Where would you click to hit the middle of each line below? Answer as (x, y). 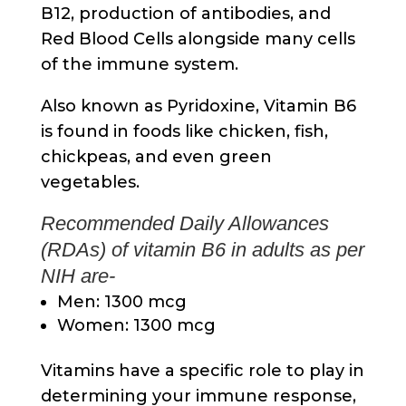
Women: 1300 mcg (136, 325)
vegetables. (90, 182)
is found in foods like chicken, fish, (184, 131)
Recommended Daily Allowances (184, 223)
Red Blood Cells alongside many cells (198, 39)
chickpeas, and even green (156, 156)
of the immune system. (139, 64)
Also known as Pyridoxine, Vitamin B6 (198, 106)
